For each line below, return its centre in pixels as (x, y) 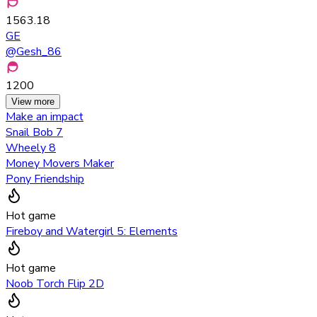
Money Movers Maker (60, 163)
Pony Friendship (45, 179)
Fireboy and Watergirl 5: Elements (92, 231)
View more (33, 101)
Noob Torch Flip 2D (55, 283)
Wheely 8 (31, 148)
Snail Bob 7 (34, 132)
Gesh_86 (39, 51)
